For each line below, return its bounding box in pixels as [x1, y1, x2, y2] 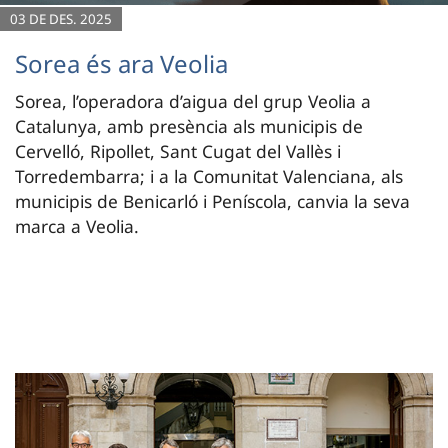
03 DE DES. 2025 [10, 9, 112, 28]
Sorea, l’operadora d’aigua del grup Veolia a [15, 88, 371, 113]
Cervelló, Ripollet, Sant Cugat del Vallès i [15, 138, 341, 163]
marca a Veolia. [15, 213, 139, 238]
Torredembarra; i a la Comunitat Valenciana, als [15, 163, 403, 188]
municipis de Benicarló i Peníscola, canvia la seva [15, 188, 410, 213]
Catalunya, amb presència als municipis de [15, 113, 363, 138]
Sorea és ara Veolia [15, 46, 228, 80]
